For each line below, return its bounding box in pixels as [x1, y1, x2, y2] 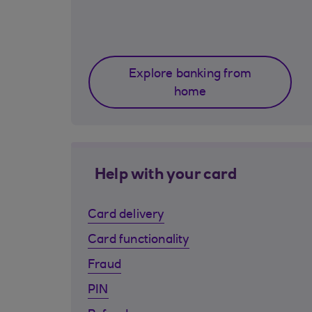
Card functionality [88, 234, 189, 247]
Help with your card [95, 168, 237, 183]
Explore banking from [129, 68, 251, 81]
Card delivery [88, 209, 164, 221]
